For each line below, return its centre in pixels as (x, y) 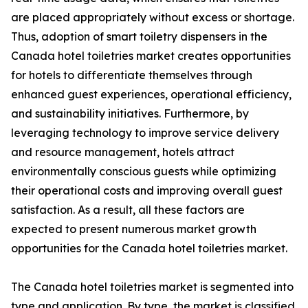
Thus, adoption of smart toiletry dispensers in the (139, 37)
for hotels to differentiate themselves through (132, 75)
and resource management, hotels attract (123, 152)
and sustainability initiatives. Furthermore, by (130, 114)
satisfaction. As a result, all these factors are (128, 210)
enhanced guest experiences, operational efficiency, (151, 95)
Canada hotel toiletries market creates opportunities (151, 56)
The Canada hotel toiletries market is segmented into (152, 287)
